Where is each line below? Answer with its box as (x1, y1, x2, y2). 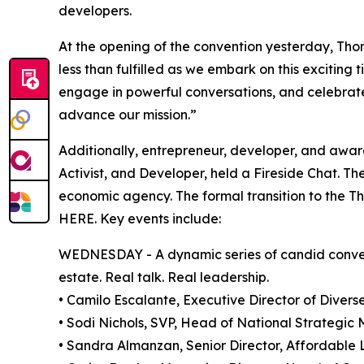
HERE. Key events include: (58, 210, 221, 227)
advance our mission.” (58, 106, 197, 123)
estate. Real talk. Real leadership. (58, 269, 269, 286)
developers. (58, 2, 132, 19)
